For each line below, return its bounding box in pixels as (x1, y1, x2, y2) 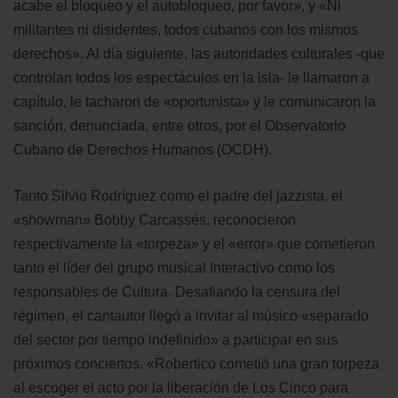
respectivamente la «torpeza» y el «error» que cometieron (13, 235, 375, 251)
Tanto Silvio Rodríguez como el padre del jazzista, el (13, 187, 343, 203)
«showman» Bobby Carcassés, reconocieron (13, 211, 296, 227)
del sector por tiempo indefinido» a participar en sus (13, 331, 338, 347)
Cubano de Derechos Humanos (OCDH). (13, 141, 272, 157)
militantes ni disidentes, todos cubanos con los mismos (13, 21, 358, 37)
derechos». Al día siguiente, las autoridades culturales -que (13, 45, 385, 61)
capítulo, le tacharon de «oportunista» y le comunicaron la (13, 93, 376, 109)
